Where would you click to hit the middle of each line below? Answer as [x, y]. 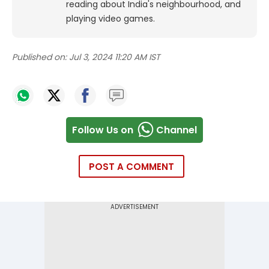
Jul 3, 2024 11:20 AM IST [115, 57]
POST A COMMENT [131, 167]
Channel [177, 130]
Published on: [39, 57]
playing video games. [110, 19]
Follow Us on [103, 130]
